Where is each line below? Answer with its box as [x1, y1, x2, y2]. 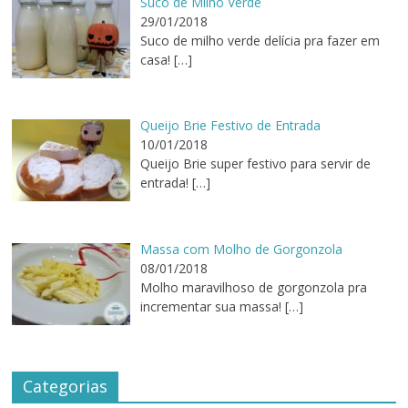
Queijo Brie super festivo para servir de [139, 155, 371, 173]
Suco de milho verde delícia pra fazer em [139, 31, 380, 49]
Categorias [23, 374, 108, 397]
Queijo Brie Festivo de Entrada [139, 117, 321, 135]
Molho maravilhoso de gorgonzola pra [139, 278, 367, 296]
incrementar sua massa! [139, 297, 281, 315]
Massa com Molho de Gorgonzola [139, 240, 342, 258]
